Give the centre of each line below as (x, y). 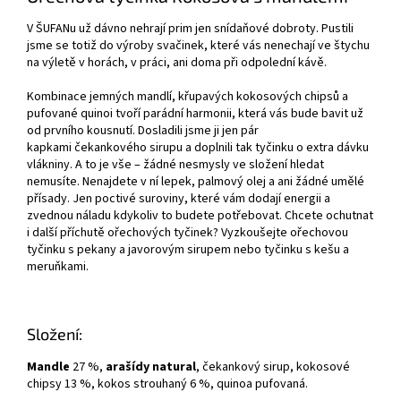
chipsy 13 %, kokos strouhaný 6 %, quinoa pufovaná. (167, 384)
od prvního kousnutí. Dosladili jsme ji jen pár (143, 130)
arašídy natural (151, 367)
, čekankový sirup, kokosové (273, 367)
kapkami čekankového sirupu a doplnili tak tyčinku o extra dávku (198, 147)
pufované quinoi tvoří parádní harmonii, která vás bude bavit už (195, 113)
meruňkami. (59, 266)
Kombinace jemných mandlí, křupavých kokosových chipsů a (188, 96)
